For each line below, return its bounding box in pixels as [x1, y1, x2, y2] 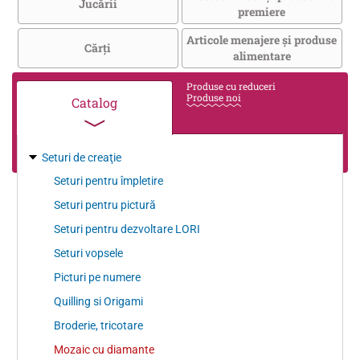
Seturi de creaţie [42, 150, 121, 164]
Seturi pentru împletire [54, 174, 163, 187]
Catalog [71, 93, 117, 111]
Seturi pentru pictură [54, 198, 156, 211]
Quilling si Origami [54, 294, 143, 308]
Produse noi [186, 90, 242, 104]
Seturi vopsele [54, 246, 123, 260]
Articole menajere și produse [186, 31, 337, 47]
